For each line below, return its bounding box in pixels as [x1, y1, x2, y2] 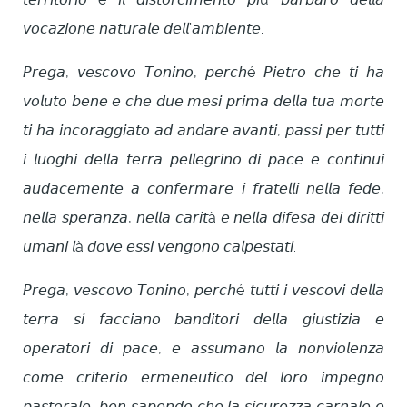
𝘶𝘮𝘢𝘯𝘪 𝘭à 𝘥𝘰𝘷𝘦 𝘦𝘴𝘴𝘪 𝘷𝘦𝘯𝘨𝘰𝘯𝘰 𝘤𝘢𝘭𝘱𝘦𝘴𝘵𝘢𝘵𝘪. [23, 238, 296, 256]
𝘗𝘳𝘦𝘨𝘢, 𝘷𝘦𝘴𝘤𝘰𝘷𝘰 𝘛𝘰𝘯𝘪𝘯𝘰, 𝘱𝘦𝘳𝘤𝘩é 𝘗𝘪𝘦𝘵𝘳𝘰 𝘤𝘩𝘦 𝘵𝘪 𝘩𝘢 [23, 64, 384, 82]
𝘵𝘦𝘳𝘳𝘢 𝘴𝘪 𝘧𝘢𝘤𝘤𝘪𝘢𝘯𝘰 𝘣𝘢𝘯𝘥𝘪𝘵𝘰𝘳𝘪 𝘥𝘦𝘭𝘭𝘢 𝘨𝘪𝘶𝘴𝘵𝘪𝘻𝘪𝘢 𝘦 [23, 311, 384, 329]
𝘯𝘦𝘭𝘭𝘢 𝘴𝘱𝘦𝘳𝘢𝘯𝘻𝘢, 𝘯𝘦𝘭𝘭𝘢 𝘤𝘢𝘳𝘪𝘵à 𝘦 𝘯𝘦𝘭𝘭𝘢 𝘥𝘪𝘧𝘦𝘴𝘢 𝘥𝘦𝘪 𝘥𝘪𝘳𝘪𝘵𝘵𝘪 [23, 209, 384, 227]
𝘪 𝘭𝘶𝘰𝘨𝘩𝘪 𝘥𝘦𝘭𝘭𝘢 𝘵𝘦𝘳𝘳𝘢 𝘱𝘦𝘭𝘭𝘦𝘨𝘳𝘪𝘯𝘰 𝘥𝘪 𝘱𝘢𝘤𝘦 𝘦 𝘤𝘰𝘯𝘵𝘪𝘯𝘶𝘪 [23, 151, 384, 169]
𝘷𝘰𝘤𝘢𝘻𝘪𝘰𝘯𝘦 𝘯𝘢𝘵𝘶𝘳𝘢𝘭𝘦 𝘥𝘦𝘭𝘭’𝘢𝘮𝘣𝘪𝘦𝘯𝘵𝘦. [23, 20, 263, 38]
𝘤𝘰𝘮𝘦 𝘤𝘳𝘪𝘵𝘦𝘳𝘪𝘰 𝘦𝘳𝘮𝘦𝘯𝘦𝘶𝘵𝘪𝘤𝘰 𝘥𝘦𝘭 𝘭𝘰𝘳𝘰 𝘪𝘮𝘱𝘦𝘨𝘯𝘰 [23, 369, 384, 387]
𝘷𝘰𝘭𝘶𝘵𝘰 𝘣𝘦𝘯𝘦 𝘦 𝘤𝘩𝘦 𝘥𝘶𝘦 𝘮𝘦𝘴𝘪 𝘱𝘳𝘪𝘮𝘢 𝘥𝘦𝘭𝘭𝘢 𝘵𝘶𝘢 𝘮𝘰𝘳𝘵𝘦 [23, 93, 384, 111]
